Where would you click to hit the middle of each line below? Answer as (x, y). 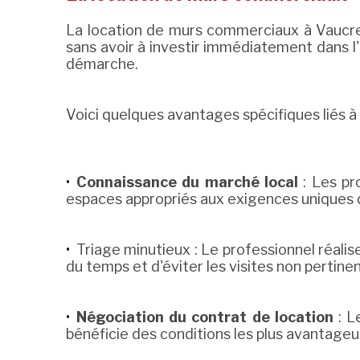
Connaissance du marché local (187, 182)
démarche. (102, 64)
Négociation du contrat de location (205, 317)
